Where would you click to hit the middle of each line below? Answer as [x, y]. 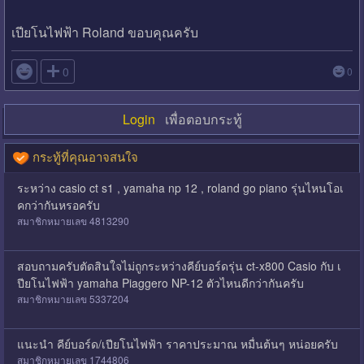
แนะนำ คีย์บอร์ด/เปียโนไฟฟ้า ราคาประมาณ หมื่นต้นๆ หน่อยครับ [177, 344]
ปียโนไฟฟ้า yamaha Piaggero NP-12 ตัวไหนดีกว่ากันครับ [160, 283]
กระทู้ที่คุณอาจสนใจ [83, 156]
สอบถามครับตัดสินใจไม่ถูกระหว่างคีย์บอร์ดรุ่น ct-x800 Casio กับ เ [179, 266]
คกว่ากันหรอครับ [58, 205]
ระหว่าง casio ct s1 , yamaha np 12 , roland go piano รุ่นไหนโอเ [180, 188]
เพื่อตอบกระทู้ [198, 119]
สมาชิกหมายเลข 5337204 [73, 299]
